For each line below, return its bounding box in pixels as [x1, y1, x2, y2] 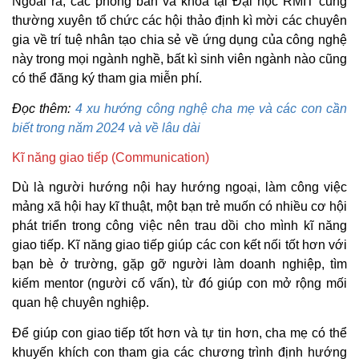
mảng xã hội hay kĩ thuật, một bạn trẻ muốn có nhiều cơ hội [12, 199, 347, 213]
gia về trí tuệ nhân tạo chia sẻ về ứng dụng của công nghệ [12, 32, 347, 46]
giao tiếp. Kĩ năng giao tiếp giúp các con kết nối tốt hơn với [12, 237, 347, 252]
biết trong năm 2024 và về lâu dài [12, 121, 200, 135]
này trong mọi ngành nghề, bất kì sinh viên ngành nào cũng [12, 51, 347, 66]
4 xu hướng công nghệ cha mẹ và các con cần [75, 102, 348, 116]
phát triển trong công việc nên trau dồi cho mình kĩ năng [12, 218, 347, 232]
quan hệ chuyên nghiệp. [12, 295, 149, 309]
